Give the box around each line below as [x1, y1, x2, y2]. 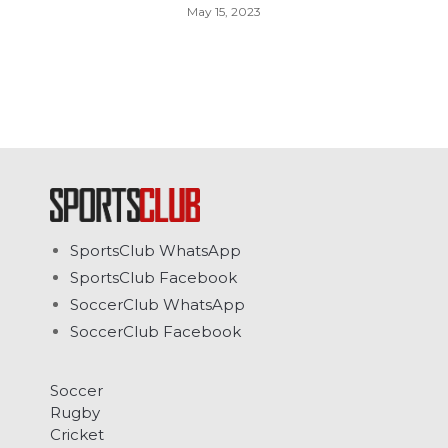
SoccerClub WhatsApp [70, 295, 245, 315]
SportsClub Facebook [70, 268, 237, 288]
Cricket [50, 425, 104, 445]
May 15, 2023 [187, 3, 261, 19]
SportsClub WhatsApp [70, 241, 241, 261]
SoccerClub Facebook [70, 322, 241, 342]
